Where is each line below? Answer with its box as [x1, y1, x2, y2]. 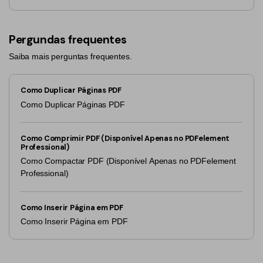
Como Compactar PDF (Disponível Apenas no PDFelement [21, 156, 237, 166]
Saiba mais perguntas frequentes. [9, 51, 132, 61]
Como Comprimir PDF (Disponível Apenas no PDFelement [21, 133, 230, 144]
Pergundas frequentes [9, 32, 127, 48]
